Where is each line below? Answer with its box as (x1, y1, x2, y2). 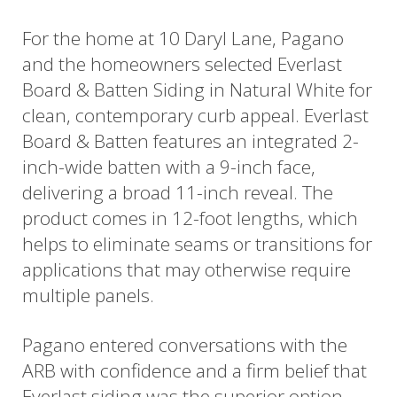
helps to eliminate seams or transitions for (22, 230, 372, 256)
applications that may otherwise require (22, 256, 351, 282)
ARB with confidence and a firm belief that (22, 358, 367, 384)
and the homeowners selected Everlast (22, 51, 342, 76)
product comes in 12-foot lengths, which (22, 205, 358, 230)
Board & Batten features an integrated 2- (22, 128, 359, 153)
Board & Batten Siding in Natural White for (22, 76, 372, 102)
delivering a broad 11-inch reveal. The (22, 179, 333, 205)
